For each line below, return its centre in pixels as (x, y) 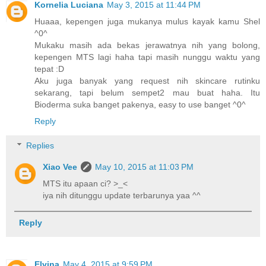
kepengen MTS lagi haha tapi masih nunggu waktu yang (147, 57)
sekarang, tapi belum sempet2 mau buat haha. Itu (147, 92)
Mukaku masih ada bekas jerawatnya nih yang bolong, (147, 45)
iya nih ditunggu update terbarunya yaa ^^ (122, 196)
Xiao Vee (60, 167)
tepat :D (49, 69)
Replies (40, 146)
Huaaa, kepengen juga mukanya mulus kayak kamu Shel (147, 21)
